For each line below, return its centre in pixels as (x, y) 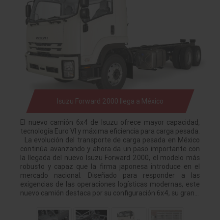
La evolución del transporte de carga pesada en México (110, 140)
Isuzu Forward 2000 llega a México (110, 101)
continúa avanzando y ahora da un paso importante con (110, 149)
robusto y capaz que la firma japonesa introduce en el (110, 167)
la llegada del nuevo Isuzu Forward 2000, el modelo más (110, 158)
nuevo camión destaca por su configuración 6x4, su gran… (110, 193)
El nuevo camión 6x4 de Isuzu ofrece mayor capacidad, (110, 123)
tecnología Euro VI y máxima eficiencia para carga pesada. (110, 131)
